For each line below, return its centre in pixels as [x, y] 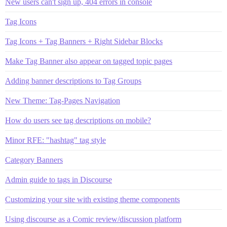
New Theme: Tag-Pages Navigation [63, 100]
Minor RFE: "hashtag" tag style [55, 140]
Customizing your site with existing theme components [92, 199]
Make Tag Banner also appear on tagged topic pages [89, 61]
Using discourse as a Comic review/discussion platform [93, 219]
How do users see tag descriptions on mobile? [78, 120]
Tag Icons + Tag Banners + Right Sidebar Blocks [84, 41]
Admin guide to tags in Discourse [59, 179]
